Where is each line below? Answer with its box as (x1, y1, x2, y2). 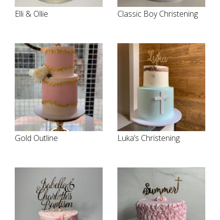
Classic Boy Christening (117, 8, 198, 19)
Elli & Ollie (15, 8, 48, 19)
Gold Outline (15, 133, 58, 143)
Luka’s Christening (117, 133, 180, 143)
